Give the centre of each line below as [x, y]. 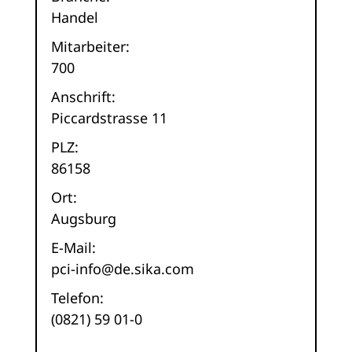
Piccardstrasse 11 [109, 118]
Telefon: [77, 298]
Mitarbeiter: [90, 47]
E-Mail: [73, 248]
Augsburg [83, 219]
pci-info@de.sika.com [122, 269]
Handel [74, 18]
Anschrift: [83, 97]
